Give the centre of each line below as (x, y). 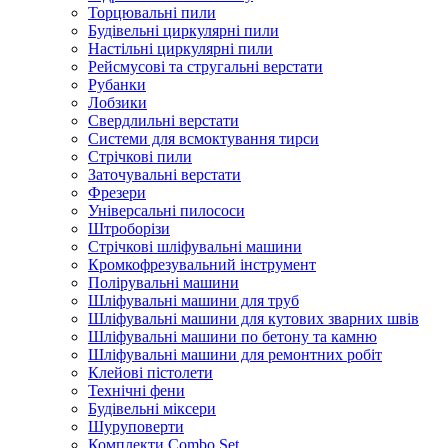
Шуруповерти (136, 426)
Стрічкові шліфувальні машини (195, 246)
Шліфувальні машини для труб (193, 300)
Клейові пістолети (150, 372)
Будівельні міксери (152, 408)
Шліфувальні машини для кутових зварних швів (253, 318)
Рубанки (117, 84)
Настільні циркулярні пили (180, 48)
